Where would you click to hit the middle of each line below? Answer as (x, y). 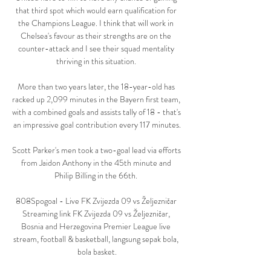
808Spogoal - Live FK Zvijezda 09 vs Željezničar (96, 201)
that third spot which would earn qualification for (96, 11)
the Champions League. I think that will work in (96, 23)
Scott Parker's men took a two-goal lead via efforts (96, 150)
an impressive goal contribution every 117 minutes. (97, 125)
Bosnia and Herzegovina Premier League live (96, 227)
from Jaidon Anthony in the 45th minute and (96, 163)
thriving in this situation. (97, 61)
